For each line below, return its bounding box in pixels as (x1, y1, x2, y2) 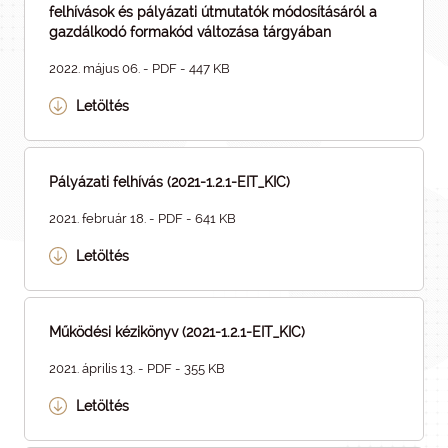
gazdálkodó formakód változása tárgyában (49, 24, 331, 40)
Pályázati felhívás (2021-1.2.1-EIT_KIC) (49, 174, 290, 190)
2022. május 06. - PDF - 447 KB (49, 61, 230, 76)
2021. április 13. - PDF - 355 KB (49, 361, 225, 376)
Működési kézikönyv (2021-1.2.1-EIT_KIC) (49, 324, 305, 340)
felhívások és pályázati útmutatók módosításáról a (49, 4, 377, 20)
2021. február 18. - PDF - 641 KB (49, 211, 236, 226)
